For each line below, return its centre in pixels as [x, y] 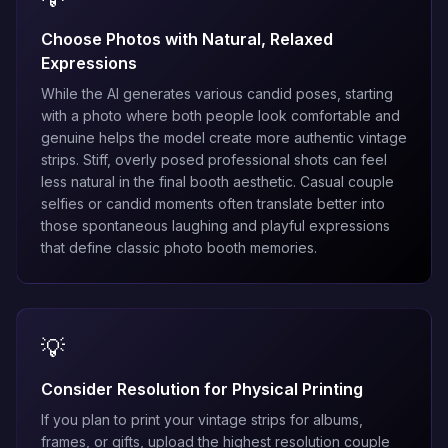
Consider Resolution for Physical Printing [202, 389]
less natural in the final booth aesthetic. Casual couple [217, 181]
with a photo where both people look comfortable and [220, 115]
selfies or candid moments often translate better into [213, 203]
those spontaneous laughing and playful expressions [215, 225]
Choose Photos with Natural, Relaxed [187, 39]
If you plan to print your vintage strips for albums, [202, 419]
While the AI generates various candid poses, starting [217, 93]
